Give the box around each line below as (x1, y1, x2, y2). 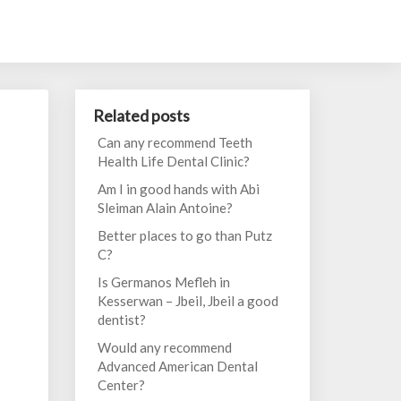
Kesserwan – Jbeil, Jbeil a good (97, 293, 278, 309)
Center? (97, 377, 145, 393)
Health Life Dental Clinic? (97, 153, 250, 169)
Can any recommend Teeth (97, 134, 252, 150)
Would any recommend (97, 339, 232, 355)
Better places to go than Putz (97, 227, 272, 243)
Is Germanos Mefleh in (97, 274, 230, 290)
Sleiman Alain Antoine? (97, 200, 233, 216)
